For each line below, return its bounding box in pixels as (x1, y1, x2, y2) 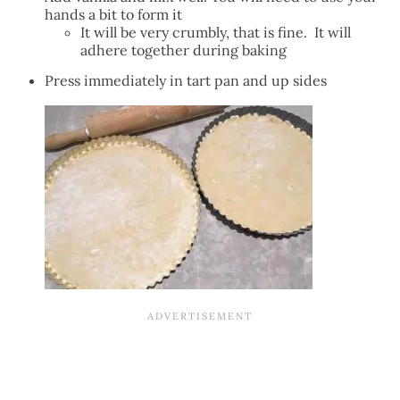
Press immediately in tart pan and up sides (45, 71, 327, 89)
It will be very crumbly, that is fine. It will (80, 22, 351, 41)
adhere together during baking (80, 40, 287, 59)
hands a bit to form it (45, 4, 182, 23)
